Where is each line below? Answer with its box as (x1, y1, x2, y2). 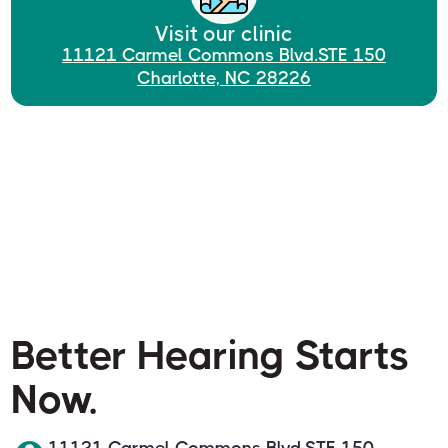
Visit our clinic (155, 21, 293, 46)
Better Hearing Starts (11, 331, 411, 379)
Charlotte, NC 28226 (137, 67, 311, 88)
